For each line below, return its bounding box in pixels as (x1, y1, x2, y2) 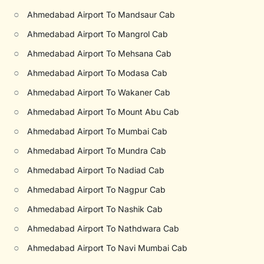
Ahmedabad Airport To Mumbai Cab (27, 126, 168, 136)
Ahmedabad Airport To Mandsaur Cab (27, 9, 176, 19)
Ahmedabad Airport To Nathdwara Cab (27, 223, 180, 233)
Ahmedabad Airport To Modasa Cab (27, 68, 168, 78)
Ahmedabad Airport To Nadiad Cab (27, 165, 165, 175)
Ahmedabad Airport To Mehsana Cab (27, 48, 172, 58)
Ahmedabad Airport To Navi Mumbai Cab (27, 243, 188, 253)
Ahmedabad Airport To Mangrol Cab (27, 29, 169, 39)
